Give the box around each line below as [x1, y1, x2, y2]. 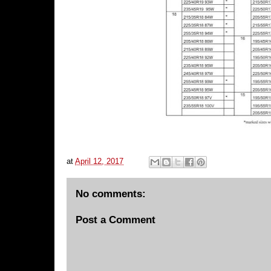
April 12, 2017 [75, 157, 123, 166]
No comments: [76, 188, 146, 200]
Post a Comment [76, 214, 155, 226]
